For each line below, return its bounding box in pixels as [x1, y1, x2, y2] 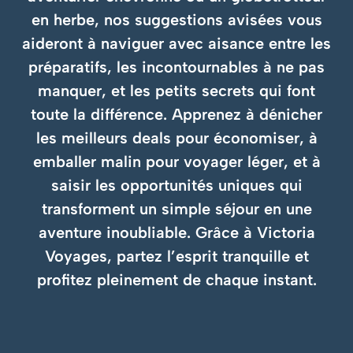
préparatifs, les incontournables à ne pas [28, 58, 325, 76]
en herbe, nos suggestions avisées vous [31, 10, 322, 29]
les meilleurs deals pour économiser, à [35, 128, 318, 147]
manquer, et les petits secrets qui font [38, 81, 315, 100]
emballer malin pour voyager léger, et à [32, 152, 321, 171]
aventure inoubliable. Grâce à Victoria [38, 223, 315, 242]
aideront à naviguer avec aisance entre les [22, 34, 331, 53]
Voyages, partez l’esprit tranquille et [44, 247, 309, 266]
